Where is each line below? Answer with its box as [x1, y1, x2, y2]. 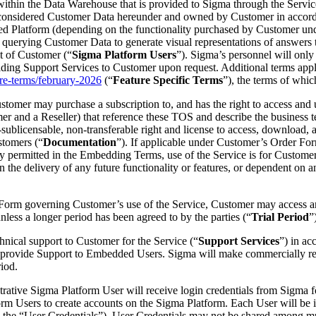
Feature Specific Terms [113, 73, 223, 86]
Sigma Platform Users [72, 48, 176, 61]
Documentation [43, 135, 116, 148]
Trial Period [251, 210, 309, 223]
